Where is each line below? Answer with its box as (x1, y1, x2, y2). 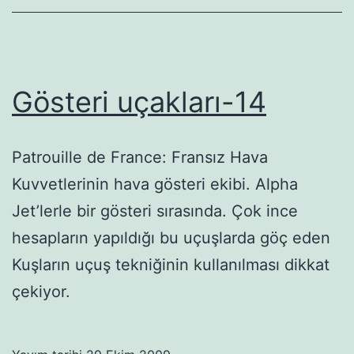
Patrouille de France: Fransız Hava (12, 147, 268, 167)
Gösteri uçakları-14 (12, 84, 266, 119)
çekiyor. (12, 281, 70, 301)
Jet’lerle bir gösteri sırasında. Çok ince (12, 201, 298, 220)
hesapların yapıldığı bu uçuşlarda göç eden (12, 228, 330, 247)
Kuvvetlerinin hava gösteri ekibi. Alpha (12, 174, 298, 194)
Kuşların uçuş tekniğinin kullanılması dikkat (12, 254, 330, 274)
